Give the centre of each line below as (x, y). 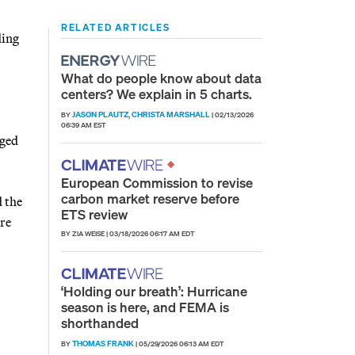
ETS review (94, 214)
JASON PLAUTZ (100, 114)
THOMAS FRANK (103, 343)
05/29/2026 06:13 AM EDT (181, 344)
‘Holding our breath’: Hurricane (154, 291)
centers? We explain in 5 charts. (157, 94)
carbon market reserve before (150, 198)
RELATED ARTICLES (116, 27)
